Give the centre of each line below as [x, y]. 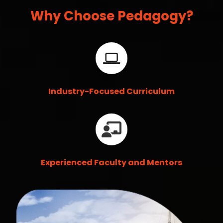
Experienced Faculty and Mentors [111, 162]
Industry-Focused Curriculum [111, 91]
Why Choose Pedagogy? [111, 16]
